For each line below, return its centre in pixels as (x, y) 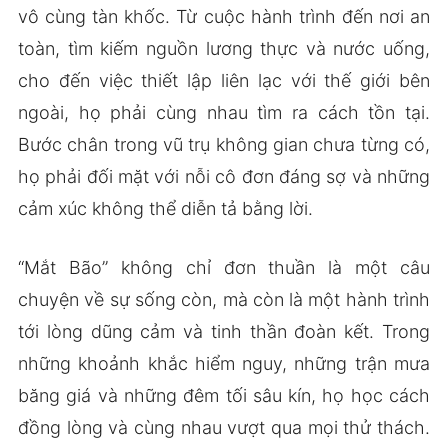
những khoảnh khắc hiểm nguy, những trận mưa (224, 363)
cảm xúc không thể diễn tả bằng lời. (165, 208)
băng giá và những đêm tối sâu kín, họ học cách (224, 395)
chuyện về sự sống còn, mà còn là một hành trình (224, 299)
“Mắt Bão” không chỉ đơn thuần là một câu (224, 267)
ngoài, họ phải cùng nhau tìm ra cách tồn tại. (224, 112)
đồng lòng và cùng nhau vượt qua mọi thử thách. (224, 427)
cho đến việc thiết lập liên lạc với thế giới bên (224, 80)
